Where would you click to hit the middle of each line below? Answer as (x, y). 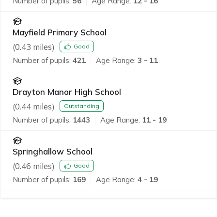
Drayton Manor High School (67, 92)
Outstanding (82, 106)
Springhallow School (53, 151)
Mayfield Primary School (60, 32)
